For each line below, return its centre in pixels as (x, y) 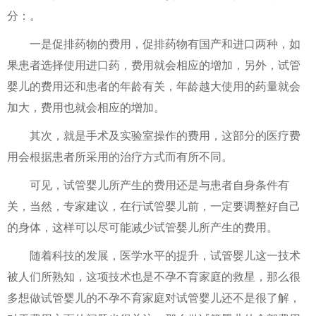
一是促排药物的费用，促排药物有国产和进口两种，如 (154, 44)
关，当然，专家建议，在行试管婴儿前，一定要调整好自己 (154, 206)
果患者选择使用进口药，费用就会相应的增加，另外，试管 (154, 65)
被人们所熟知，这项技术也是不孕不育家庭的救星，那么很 (154, 277)
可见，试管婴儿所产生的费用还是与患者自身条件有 (148, 185)
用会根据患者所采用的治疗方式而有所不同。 (120, 157)
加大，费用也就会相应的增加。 (86, 108)
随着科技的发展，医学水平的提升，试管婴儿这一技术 (154, 256)
